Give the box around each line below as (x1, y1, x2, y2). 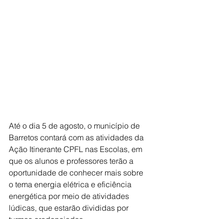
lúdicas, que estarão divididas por (9, 202, 131, 213)
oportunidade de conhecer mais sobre (9, 167, 145, 177)
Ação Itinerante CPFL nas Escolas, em (9, 144, 144, 154)
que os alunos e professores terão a (9, 155, 135, 166)
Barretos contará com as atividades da (9, 132, 146, 142)
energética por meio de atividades (9, 191, 131, 201)
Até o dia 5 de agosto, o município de (9, 120, 142, 131)
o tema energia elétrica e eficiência (9, 179, 133, 189)
